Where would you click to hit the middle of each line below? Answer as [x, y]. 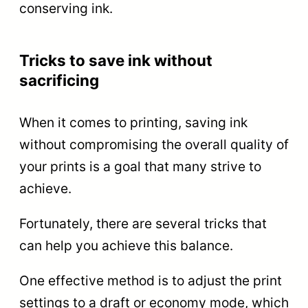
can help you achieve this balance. [126, 246]
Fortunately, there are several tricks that [143, 224]
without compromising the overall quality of [154, 144]
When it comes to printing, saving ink [133, 122]
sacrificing [59, 80]
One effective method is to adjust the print [151, 281]
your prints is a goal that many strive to [140, 166]
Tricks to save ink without [116, 60]
